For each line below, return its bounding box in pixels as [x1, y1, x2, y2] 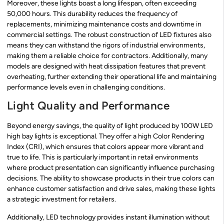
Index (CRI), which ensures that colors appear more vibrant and [7, 142, 203, 151]
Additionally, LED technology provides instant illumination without [7, 212, 209, 221]
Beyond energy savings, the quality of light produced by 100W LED [7, 121, 213, 130]
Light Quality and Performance [7, 99, 170, 113]
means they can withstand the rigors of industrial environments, [7, 41, 205, 50]
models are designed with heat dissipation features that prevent [7, 62, 205, 71]
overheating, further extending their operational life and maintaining [7, 72, 216, 81]
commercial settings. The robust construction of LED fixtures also [7, 30, 211, 39]
